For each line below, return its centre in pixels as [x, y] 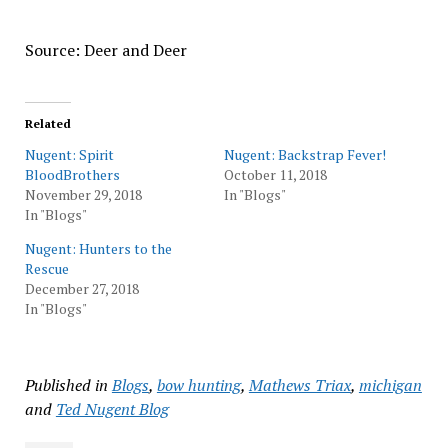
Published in [66, 385]
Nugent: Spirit [69, 154]
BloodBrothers [75, 174]
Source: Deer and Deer [105, 50]
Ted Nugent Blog [112, 409]
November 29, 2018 [83, 194]
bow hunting [198, 385]
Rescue [46, 268]
